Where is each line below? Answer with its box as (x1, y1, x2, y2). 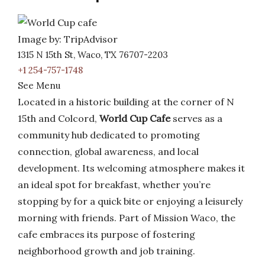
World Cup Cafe (99, 112, 170, 124)
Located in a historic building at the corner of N (18, 96, 234, 108)
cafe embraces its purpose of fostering (18, 228, 195, 240)
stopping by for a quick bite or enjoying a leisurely (18, 195, 243, 207)
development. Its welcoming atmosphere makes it (18, 162, 245, 174)
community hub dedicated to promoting (18, 129, 200, 141)
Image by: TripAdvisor (18, 33, 118, 45)
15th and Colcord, (18, 112, 99, 124)
